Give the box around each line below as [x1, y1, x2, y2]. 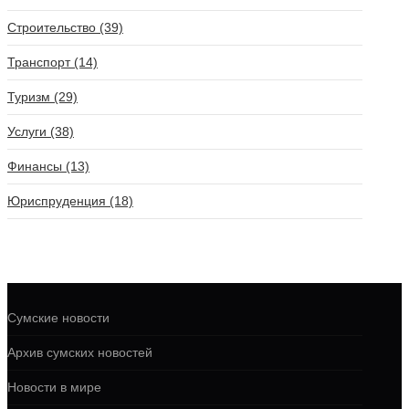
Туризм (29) [7, 89, 78, 104]
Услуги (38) [7, 124, 74, 139]
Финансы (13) [7, 159, 89, 173]
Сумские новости [7, 310, 110, 325]
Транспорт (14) [7, 55, 98, 69]
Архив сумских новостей [7, 345, 152, 360]
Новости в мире [7, 380, 101, 394]
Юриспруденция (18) [7, 194, 133, 208]
